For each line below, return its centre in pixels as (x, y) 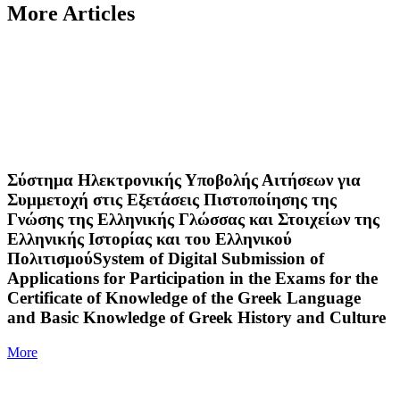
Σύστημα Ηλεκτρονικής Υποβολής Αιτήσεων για (184, 180)
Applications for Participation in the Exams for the (192, 279)
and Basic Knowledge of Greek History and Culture (196, 318)
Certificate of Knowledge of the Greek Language (184, 298)
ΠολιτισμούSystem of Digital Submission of (166, 259)
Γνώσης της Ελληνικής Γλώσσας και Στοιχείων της (193, 220)
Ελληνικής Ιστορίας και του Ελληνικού (150, 239)
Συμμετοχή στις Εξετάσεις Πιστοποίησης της (172, 200)
